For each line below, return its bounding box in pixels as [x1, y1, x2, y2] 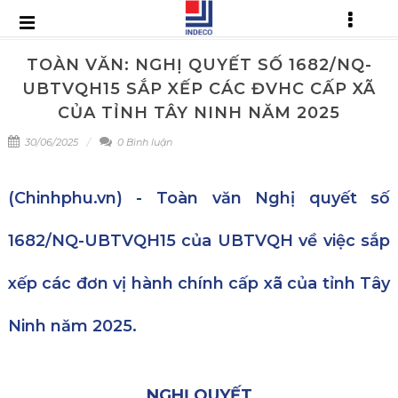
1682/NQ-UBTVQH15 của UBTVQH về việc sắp [7, 231, 391, 251]
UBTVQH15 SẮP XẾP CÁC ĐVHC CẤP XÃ [22, 79, 376, 99]
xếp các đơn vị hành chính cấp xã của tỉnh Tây [7, 274, 391, 293]
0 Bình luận [114, 136, 172, 148]
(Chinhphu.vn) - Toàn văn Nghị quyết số [7, 188, 391, 208]
